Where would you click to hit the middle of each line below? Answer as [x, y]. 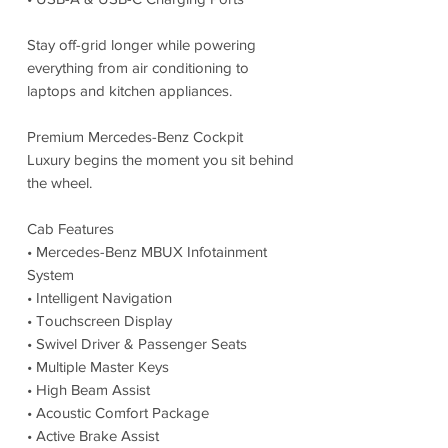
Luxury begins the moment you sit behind [160, 159]
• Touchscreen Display [99, 320]
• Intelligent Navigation [99, 297]
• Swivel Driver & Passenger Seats [137, 343]
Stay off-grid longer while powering [141, 44]
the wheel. [59, 182]
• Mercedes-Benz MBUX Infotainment [147, 251]
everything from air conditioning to [138, 67]
